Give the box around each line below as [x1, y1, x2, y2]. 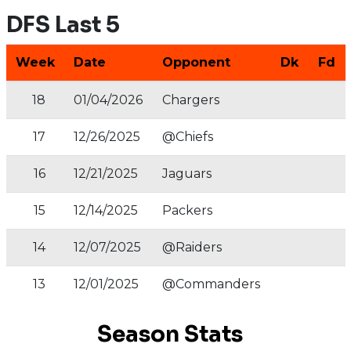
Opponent [161, 55, 230, 70]
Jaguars [161, 166, 212, 181]
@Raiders [161, 240, 222, 255]
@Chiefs [161, 129, 213, 144]
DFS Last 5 [5, 11, 120, 38]
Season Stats [96, 320, 243, 348]
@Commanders [161, 277, 260, 291]
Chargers [161, 92, 219, 107]
